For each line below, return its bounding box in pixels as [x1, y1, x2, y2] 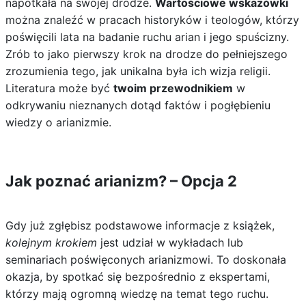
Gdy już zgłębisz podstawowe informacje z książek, [5, 219, 275, 232]
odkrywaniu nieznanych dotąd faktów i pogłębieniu [5, 98, 270, 112]
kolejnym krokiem [5, 236, 97, 249]
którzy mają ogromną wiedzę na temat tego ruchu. [5, 287, 268, 301]
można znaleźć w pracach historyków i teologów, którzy [5, 13, 299, 27]
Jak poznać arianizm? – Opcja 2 [5, 172, 237, 190]
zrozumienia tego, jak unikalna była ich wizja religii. [5, 64, 270, 78]
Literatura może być [5, 81, 113, 95]
